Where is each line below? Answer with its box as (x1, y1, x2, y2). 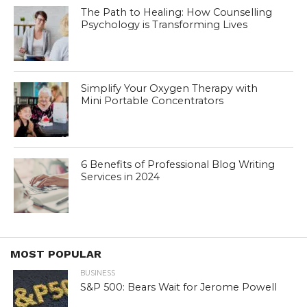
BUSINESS (80, 268, 116, 278)
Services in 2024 (81, 170, 160, 183)
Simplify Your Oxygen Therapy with (81, 82, 258, 95)
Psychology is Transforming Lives (81, 18, 248, 31)
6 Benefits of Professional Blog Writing (81, 158, 275, 171)
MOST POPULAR (10, 247, 101, 260)
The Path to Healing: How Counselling (81, 5, 273, 19)
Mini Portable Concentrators (81, 94, 224, 107)
